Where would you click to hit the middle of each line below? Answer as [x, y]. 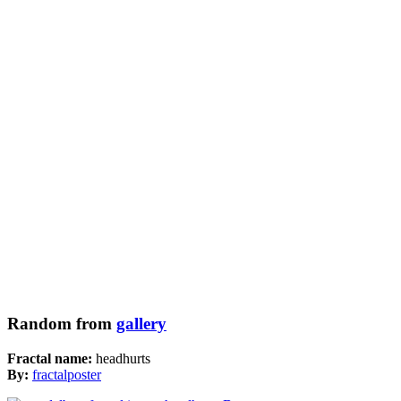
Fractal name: [51, 358]
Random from [62, 324]
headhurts [123, 358]
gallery [141, 324]
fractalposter [67, 374]
